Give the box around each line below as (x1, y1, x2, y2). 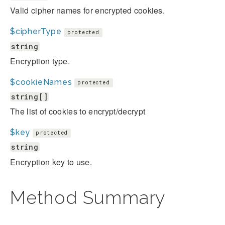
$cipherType (10, 27, 62, 37)
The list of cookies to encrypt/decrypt (10, 105, 146, 118)
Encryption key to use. (10, 156, 92, 168)
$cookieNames (10, 77, 72, 87)
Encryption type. (10, 55, 70, 67)
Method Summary (10, 186, 166, 208)
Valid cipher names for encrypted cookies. (10, 5, 165, 17)
